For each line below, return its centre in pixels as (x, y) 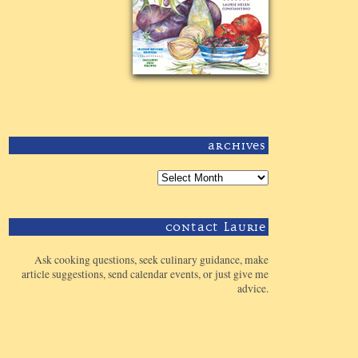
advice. (253, 288)
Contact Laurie (215, 227)
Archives (237, 145)
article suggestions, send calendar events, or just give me (145, 274)
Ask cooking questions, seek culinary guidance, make (151, 259)
